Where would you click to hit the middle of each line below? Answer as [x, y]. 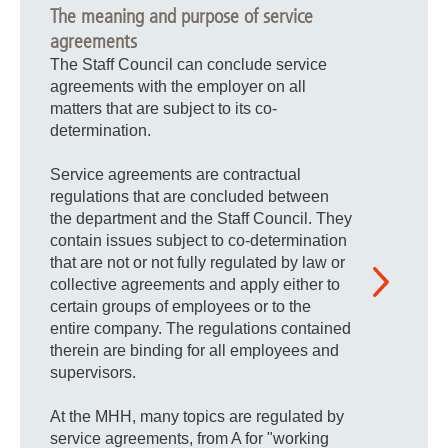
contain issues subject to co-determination [198, 240]
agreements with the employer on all [178, 86]
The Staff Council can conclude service [188, 64]
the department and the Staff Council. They [201, 218]
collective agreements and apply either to [195, 284]
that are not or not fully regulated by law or [197, 262]
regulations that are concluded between [189, 196]
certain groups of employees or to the [180, 306]
